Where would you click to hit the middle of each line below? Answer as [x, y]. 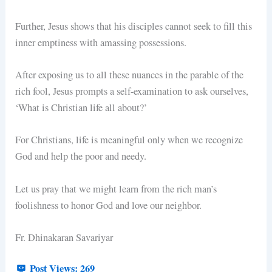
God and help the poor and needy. [83, 156]
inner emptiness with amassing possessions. [103, 42]
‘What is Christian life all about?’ [81, 108]
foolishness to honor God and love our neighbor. [109, 205]
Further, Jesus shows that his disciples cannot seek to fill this [134, 26]
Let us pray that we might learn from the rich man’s [116, 189]
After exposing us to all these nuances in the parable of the [130, 75]
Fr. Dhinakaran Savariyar [66, 237]
